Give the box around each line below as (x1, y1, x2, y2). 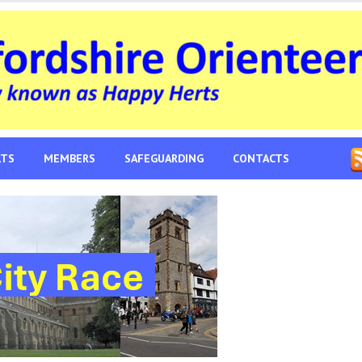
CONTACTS (233, 151, 289, 166)
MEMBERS (44, 151, 95, 166)
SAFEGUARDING (124, 151, 204, 166)
